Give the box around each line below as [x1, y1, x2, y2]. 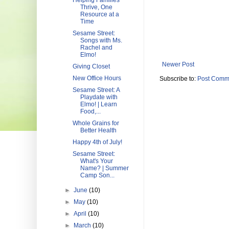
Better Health [80, 127, 117, 134]
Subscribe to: [159, 75, 197, 83]
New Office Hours [72, 75, 121, 82]
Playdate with [80, 94, 118, 101]
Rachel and [80, 44, 112, 51]
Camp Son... [80, 172, 114, 179]
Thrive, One [80, 4, 112, 11]
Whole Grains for [72, 120, 119, 127]
